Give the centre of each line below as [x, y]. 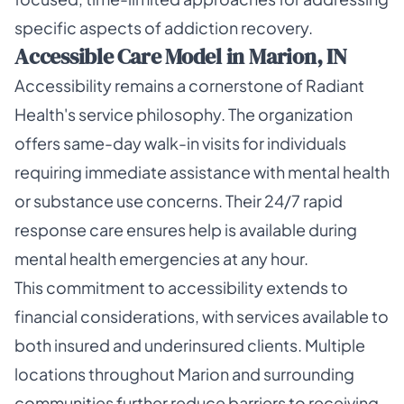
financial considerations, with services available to [202, 316]
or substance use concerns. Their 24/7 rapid [179, 201]
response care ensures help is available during [186, 230]
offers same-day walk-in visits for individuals [180, 143]
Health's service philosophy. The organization [184, 114]
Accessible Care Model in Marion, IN [181, 56]
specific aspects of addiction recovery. [164, 28]
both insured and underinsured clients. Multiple [190, 345]
